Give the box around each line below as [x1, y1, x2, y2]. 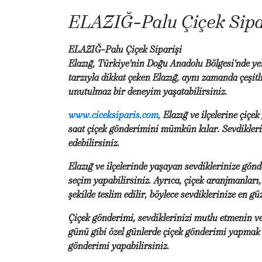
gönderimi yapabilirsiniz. [68, 240, 170, 251]
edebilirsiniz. [68, 137, 120, 149]
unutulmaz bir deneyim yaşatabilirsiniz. [68, 85, 227, 97]
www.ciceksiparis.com [68, 109, 158, 120]
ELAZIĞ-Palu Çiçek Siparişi [68, 43, 182, 55]
